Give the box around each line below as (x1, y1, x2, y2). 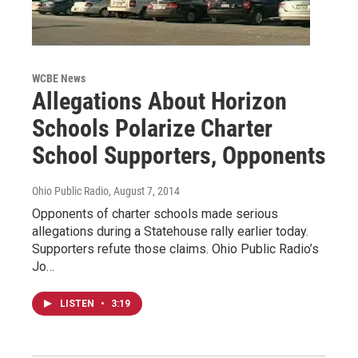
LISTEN (60, 297, 97, 309)
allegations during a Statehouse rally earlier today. (32, 223, 308, 239)
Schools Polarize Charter (32, 113, 272, 142)
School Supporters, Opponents (32, 141, 326, 169)
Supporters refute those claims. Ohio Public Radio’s (32, 241, 319, 257)
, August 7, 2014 (109, 184, 180, 197)
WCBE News (32, 71, 86, 85)
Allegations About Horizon (32, 86, 287, 115)
